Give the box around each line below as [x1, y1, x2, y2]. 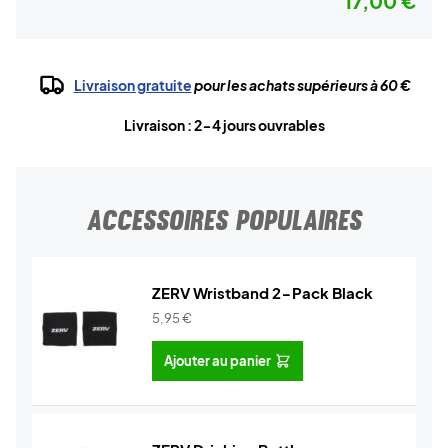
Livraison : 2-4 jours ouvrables [123, 116, 325, 134]
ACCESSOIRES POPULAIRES [86, 203, 362, 237]
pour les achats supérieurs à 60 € [191, 76, 411, 94]
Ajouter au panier [164, 352, 271, 369]
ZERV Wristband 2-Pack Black [152, 283, 373, 302]
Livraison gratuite [73, 76, 192, 94]
